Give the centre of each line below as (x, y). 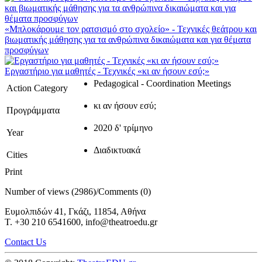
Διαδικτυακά (117, 150)
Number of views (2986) (50, 192)
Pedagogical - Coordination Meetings (162, 84)
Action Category (37, 88)
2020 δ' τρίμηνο (123, 128)
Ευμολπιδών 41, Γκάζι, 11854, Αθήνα (75, 212)
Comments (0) (125, 192)
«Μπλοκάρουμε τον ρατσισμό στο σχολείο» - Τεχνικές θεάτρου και (131, 29)
